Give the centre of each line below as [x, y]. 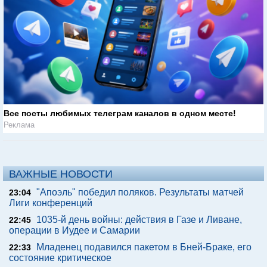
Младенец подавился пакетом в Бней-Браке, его [144, 247]
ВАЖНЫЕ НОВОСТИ [61, 174]
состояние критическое [60, 258]
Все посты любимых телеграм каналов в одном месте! [120, 114]
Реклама [19, 125]
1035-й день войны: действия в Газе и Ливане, [139, 220]
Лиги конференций [51, 203]
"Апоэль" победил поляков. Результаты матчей [140, 193]
